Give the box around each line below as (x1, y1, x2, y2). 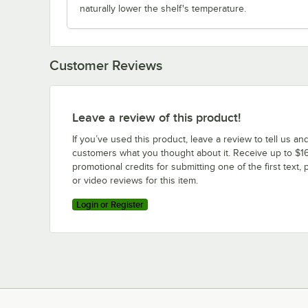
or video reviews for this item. (72, 175, 198, 186)
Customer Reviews (49, 57, 162, 73)
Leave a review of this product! (72, 110, 241, 124)
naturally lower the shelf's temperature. (80, 3, 246, 14)
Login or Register (76, 199, 144, 210)
